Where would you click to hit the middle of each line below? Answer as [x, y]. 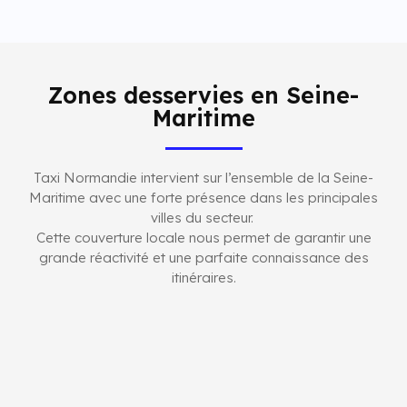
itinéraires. [203, 278]
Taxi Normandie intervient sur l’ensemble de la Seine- [203, 178]
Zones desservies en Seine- [203, 95]
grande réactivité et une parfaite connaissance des [203, 258]
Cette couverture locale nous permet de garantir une [203, 238]
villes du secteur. [203, 218]
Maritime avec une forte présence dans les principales [203, 198]
